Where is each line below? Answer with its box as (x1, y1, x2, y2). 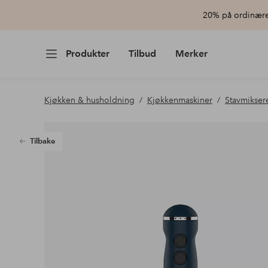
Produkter (65, 48, 109, 59)
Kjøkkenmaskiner (147, 95, 212, 105)
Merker (175, 48, 208, 59)
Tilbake (29, 136, 55, 146)
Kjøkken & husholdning (44, 95, 135, 105)
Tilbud (128, 48, 156, 59)
